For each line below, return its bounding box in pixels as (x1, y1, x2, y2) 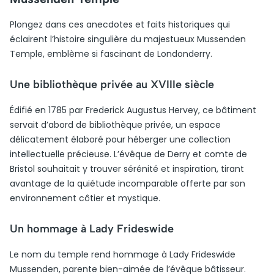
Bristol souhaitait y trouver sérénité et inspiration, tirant (10, 163, 244, 175)
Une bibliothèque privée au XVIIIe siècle (10, 78, 214, 91)
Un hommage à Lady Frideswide (10, 222, 174, 235)
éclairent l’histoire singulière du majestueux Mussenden (10, 33, 246, 45)
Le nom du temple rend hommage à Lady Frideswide (10, 248, 235, 261)
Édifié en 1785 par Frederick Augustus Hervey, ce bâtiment (10, 104, 256, 116)
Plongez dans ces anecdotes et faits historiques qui (10, 18, 230, 31)
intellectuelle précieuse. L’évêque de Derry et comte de (10, 148, 247, 160)
